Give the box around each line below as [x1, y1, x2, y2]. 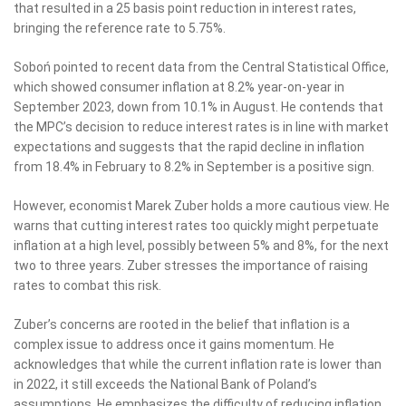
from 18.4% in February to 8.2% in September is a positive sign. [14, 159, 374, 174]
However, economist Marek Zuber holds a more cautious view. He [14, 198, 390, 213]
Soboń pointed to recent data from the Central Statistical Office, [14, 59, 389, 74]
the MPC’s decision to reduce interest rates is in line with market [14, 119, 389, 134]
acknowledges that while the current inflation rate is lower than [14, 356, 382, 372]
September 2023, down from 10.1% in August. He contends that [14, 99, 383, 114]
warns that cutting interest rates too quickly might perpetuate [14, 217, 379, 233]
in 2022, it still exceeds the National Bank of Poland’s [14, 376, 317, 391]
